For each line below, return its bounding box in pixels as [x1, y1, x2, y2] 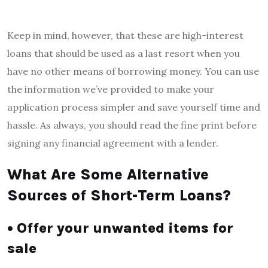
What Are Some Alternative [7, 165, 209, 183]
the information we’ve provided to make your [7, 83, 214, 95]
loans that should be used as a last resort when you [7, 47, 240, 59]
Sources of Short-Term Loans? [7, 186, 230, 204]
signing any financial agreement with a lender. [7, 136, 218, 149]
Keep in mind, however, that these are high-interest [7, 29, 243, 41]
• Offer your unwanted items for [7, 219, 233, 236]
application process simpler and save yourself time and [7, 100, 260, 113]
